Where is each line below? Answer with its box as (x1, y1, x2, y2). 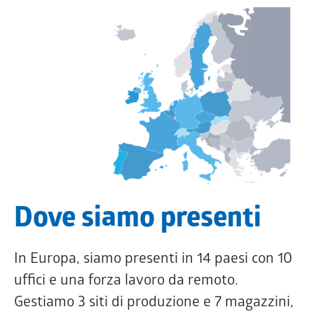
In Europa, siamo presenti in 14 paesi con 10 (14, 250, 292, 268)
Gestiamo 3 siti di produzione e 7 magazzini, (14, 294, 294, 312)
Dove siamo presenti (14, 203, 261, 238)
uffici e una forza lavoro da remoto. (14, 272, 238, 290)
